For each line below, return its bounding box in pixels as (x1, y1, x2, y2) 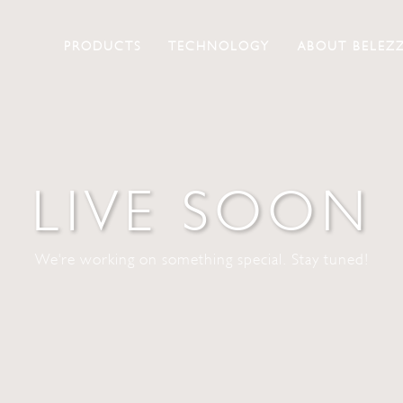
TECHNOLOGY (168, 39, 271, 53)
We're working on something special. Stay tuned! (34, 249, 369, 268)
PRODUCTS (63, 39, 141, 53)
